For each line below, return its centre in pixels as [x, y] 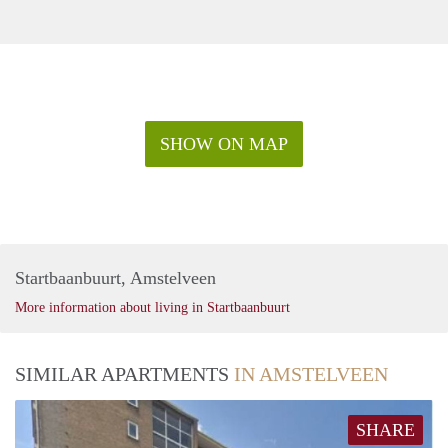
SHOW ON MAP [224, 144]
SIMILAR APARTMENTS [124, 374]
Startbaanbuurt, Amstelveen [115, 278]
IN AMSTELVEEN [311, 374]
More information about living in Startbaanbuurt [152, 308]
